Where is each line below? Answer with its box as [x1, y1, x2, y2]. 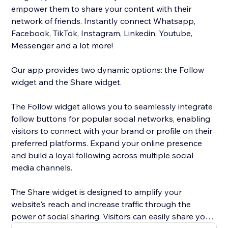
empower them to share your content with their [11, 4, 192, 14]
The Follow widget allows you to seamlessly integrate [11, 101, 213, 112]
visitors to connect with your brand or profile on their [11, 126, 213, 136]
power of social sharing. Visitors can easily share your [11, 211, 213, 222]
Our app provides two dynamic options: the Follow [11, 65, 205, 75]
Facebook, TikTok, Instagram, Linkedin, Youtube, [11, 28, 193, 39]
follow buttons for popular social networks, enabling [11, 113, 211, 124]
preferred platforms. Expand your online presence [11, 138, 203, 149]
